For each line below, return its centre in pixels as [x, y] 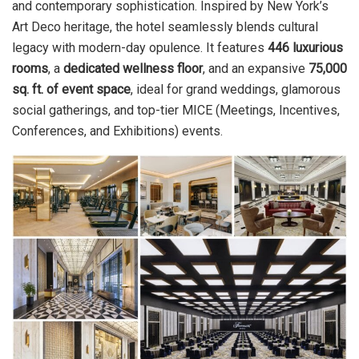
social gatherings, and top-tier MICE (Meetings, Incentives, [176, 110]
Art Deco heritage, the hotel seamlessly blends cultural [165, 26]
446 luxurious [305, 47]
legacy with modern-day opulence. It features [140, 47]
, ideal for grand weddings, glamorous [236, 89]
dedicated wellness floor [133, 68]
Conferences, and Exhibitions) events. [117, 131]
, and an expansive [256, 68]
